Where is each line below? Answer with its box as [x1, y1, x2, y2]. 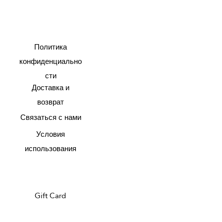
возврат [37, 95, 64, 110]
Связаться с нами [20, 110, 81, 125]
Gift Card [34, 188, 66, 203]
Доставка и [32, 80, 69, 95]
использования [25, 141, 76, 156]
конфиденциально [19, 54, 82, 69]
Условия [36, 127, 65, 142]
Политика [34, 40, 67, 55]
